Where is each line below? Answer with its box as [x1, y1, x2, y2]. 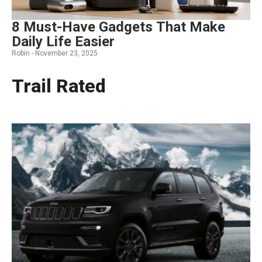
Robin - [12, 49, 35, 57]
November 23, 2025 [35, 49, 98, 57]
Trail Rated [12, 74, 106, 97]
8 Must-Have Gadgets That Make [12, 18, 225, 35]
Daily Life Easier [12, 33, 115, 50]
